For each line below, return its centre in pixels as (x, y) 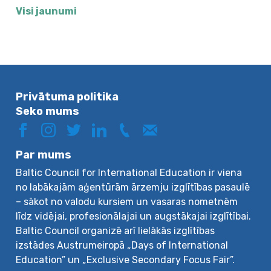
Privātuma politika (67, 96)
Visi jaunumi (47, 11)
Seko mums (48, 111)
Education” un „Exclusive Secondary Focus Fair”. (126, 260)
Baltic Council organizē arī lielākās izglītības (116, 230)
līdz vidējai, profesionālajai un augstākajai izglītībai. (134, 216)
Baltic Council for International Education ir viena (129, 172)
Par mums (44, 155)
